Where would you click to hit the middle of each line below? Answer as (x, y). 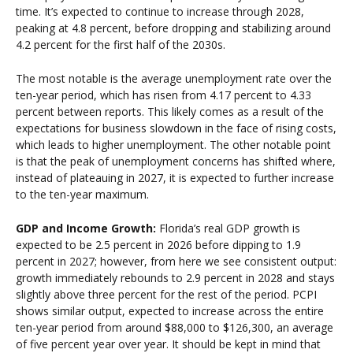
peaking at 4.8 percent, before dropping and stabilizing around (173, 28)
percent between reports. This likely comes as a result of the (170, 111)
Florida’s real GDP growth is (230, 229)
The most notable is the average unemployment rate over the (174, 78)
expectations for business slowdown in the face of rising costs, (176, 128)
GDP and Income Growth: (87, 229)
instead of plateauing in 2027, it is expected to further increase (175, 178)
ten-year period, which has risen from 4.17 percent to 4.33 (163, 95)
